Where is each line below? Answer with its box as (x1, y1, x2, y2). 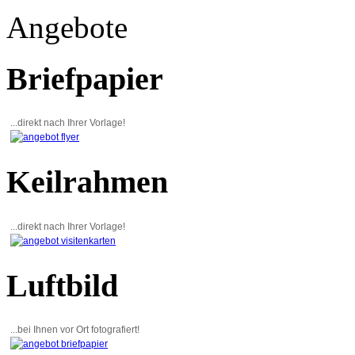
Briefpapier (6, 60, 163, 97)
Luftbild (6, 267, 118, 303)
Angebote (6, 10, 128, 44)
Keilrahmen (6, 164, 168, 200)
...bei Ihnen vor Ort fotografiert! (10, 324, 139, 336)
